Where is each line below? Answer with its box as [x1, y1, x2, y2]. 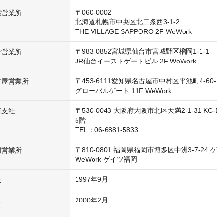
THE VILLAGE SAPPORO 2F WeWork [75, 28, 192, 35]
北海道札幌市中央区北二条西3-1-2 [75, 18, 180, 26]
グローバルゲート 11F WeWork [75, 87, 171, 94]
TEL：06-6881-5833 [75, 126, 138, 134]
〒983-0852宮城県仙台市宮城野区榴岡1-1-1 [75, 47, 209, 55]
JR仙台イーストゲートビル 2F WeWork [75, 57, 196, 65]
